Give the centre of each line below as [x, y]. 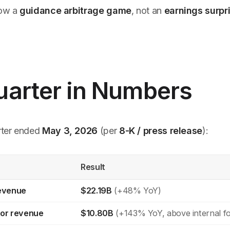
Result [93, 167]
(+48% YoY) [136, 191]
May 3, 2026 [70, 130]
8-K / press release [161, 130]
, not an [148, 11]
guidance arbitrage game [75, 11]
